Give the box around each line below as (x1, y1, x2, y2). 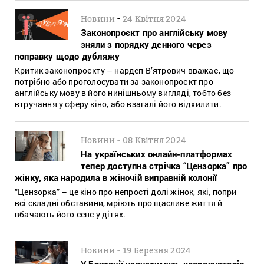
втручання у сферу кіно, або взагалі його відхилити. (15, 98, 222, 110)
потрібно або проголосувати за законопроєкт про (15, 75, 213, 87)
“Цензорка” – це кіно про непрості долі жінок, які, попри (15, 186, 237, 197)
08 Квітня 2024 (123, 134, 187, 145)
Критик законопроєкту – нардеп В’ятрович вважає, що (15, 64, 235, 76)
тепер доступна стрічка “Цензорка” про (81, 159, 247, 171)
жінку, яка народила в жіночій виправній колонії (15, 171, 217, 183)
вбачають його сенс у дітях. (15, 208, 126, 220)
